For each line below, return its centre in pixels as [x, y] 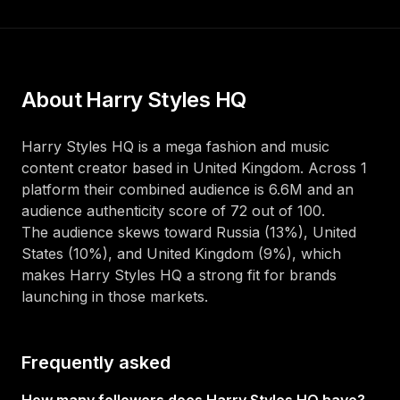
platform [50, 189]
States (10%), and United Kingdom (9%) [157, 254]
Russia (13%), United [286, 232]
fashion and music [268, 146]
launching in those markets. [115, 296]
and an [328, 189]
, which [317, 254]
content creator [75, 168]
